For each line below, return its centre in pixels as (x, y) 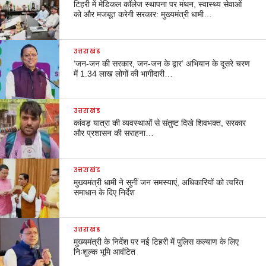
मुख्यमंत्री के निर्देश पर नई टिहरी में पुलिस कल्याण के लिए (156, 241)
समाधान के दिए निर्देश (104, 192)
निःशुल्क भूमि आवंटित (105, 251)
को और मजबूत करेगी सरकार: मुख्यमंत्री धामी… (143, 14)
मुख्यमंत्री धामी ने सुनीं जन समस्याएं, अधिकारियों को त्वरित (159, 182)
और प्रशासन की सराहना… (114, 133)
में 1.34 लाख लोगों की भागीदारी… (123, 73)
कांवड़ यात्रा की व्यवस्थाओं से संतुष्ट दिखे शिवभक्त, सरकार (160, 123)
